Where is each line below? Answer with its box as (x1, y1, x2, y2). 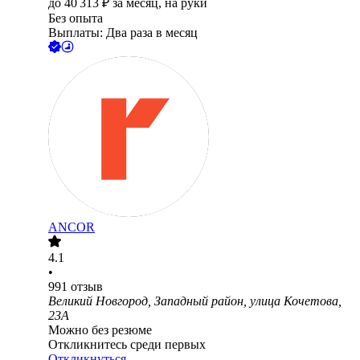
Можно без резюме (48, 323, 152, 337)
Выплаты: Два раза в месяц (48, 26, 198, 40)
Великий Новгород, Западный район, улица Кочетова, (48, 294, 342, 309)
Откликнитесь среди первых (48, 337, 206, 352)
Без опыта (48, 11, 103, 26)
